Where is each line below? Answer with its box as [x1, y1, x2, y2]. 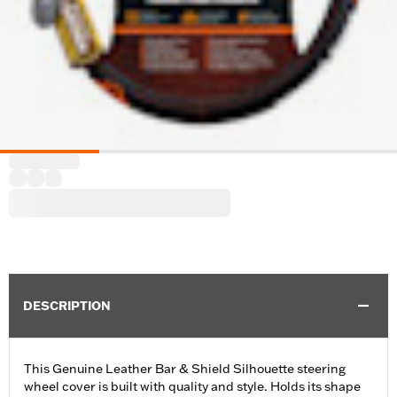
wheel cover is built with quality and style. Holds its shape [24, 378, 361, 395]
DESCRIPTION [23, 298, 111, 315]
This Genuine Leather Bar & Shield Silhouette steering [24, 361, 346, 378]
